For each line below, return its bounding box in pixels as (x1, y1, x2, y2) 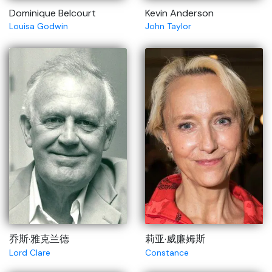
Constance (145, 247, 189, 258)
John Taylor (145, 21, 191, 32)
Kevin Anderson (145, 7, 214, 19)
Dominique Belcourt (9, 7, 96, 19)
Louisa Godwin (9, 21, 68, 32)
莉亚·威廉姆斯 (145, 233, 205, 245)
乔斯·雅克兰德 (9, 233, 69, 245)
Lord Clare (9, 247, 50, 258)
